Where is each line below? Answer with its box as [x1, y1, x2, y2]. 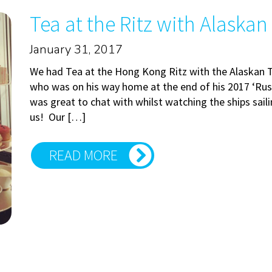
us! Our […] [29, 110, 86, 124]
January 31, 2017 [29, 41, 123, 58]
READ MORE [49, 146, 118, 165]
